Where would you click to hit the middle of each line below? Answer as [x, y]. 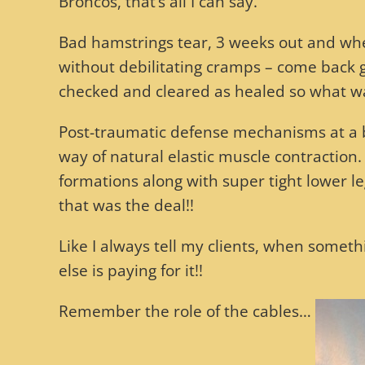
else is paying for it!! [131, 271]
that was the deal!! [126, 206]
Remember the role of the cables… [187, 312]
